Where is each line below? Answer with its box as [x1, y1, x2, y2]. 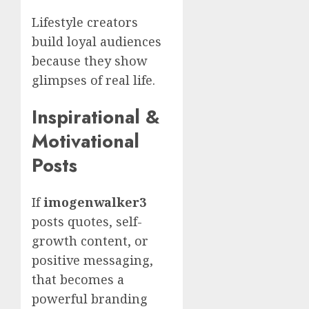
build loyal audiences [32, 32, 161, 50]
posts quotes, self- [32, 213, 142, 230]
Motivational [32, 128, 139, 154]
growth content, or [32, 232, 148, 250]
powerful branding [32, 290, 148, 308]
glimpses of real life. [32, 71, 155, 88]
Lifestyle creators [32, 13, 138, 30]
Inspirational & [32, 103, 160, 130]
